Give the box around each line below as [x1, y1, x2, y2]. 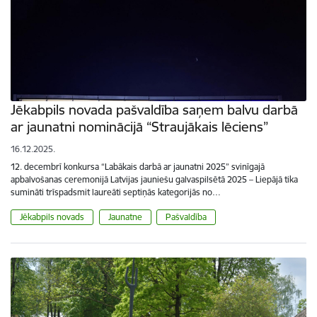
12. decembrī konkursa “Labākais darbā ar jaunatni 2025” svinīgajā [11, 161, 265, 172]
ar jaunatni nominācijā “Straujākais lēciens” [11, 117, 268, 135]
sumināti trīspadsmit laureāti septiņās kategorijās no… [11, 186, 221, 197]
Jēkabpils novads [20, 211, 84, 222]
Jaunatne [108, 211, 142, 222]
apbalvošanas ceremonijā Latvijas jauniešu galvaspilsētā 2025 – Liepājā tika [11, 173, 298, 185]
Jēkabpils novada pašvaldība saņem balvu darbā [11, 100, 298, 118]
